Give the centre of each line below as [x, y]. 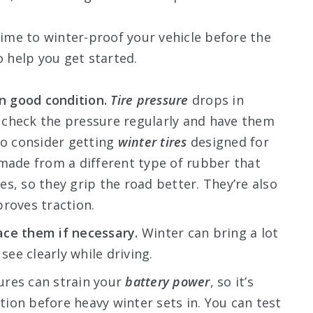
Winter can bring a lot [208, 232]
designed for [230, 141]
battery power [168, 281]
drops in [216, 100]
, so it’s [232, 281]
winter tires [154, 141]
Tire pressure [150, 100]
